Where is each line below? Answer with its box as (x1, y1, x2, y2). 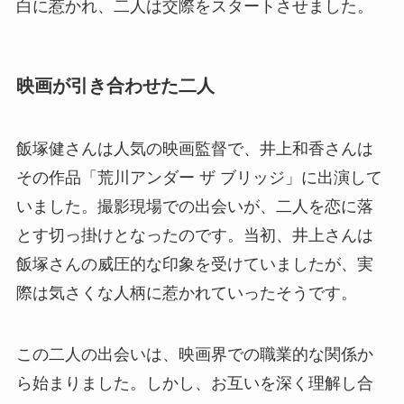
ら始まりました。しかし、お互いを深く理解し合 (15, 373, 373, 392)
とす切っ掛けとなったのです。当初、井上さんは (15, 225, 373, 244)
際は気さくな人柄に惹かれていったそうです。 (15, 283, 357, 302)
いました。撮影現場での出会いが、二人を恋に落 (15, 197, 373, 216)
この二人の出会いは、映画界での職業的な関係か (15, 344, 373, 363)
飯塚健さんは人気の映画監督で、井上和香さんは (15, 139, 373, 158)
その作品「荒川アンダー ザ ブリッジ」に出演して (15, 168, 382, 187)
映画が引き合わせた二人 (15, 76, 215, 96)
